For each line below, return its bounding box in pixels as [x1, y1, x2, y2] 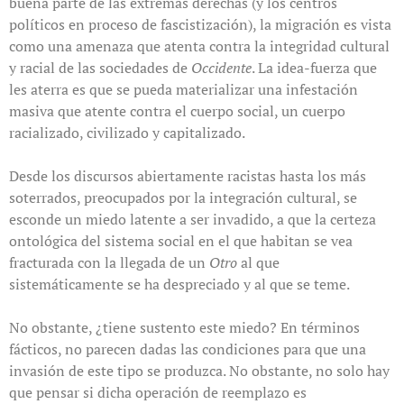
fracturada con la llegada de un [9, 252, 209, 273]
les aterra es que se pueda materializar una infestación [9, 79, 358, 100]
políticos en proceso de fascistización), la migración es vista [9, 14, 391, 35]
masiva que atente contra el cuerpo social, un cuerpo [9, 101, 345, 122]
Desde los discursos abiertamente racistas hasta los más [9, 166, 366, 187]
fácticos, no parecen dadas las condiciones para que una [9, 339, 366, 360]
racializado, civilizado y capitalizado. [9, 123, 245, 143]
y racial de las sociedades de [9, 58, 191, 78]
